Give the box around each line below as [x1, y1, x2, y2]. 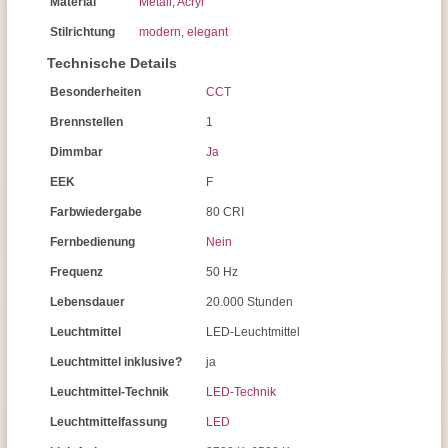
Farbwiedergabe [50, 205, 142, 219]
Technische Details [47, 55, 177, 71]
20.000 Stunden [206, 295, 293, 309]
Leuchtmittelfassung [50, 415, 167, 429]
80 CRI [206, 205, 244, 219]
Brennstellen [50, 115, 123, 129]
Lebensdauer [50, 295, 125, 309]
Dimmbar [50, 145, 103, 159]
